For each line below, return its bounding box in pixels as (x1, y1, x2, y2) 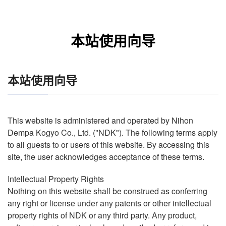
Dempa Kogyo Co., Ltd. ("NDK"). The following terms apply (8, 127, 217, 138)
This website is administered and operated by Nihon (8, 115, 193, 126)
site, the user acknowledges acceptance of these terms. (8, 151, 204, 162)
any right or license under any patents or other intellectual (8, 197, 211, 209)
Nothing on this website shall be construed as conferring (8, 185, 207, 197)
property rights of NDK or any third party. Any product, (8, 209, 197, 221)
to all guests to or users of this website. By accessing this (8, 139, 209, 150)
